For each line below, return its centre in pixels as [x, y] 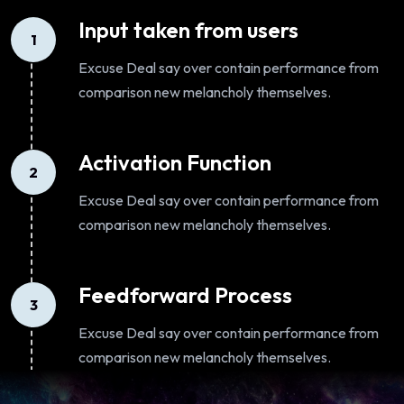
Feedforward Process [185, 295]
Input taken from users [188, 30]
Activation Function [175, 163]
